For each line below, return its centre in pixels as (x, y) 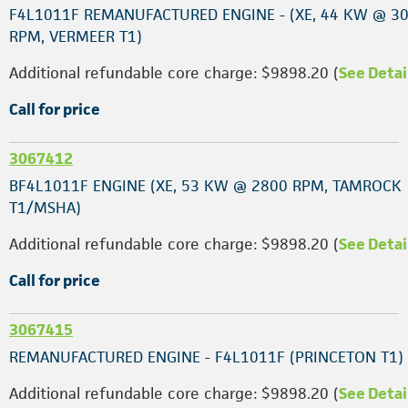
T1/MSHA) (45, 208)
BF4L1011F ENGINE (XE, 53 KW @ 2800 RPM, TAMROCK (205, 186)
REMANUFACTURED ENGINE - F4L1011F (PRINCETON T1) (206, 357)
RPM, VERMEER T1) (76, 36)
